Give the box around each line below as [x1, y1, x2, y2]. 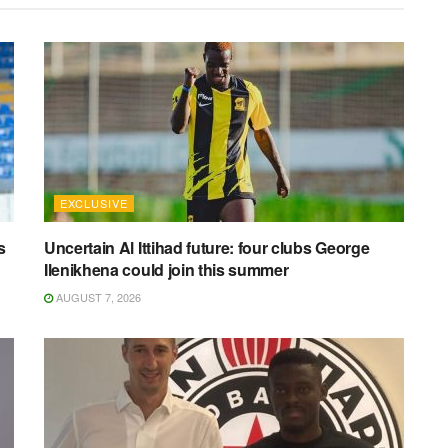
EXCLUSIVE [60, 195, 128, 212]
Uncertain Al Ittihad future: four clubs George [44, 236, 370, 260]
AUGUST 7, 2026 [53, 289, 141, 306]
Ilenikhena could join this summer [44, 258, 289, 282]
